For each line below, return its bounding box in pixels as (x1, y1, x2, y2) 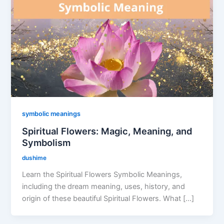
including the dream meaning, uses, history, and (22, 181, 185, 191)
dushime (22, 154, 47, 162)
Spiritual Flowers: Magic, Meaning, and (22, 125, 192, 137)
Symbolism (22, 137, 71, 148)
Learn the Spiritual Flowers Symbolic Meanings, (22, 169, 182, 179)
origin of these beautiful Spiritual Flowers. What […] (22, 193, 194, 203)
